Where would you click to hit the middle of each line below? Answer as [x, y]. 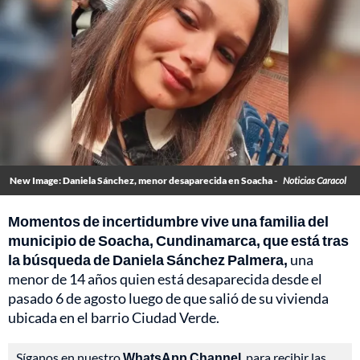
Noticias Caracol [315, 181]
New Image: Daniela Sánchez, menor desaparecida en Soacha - [144, 181]
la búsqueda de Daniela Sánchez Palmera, [148, 260]
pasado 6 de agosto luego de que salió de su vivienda [168, 299]
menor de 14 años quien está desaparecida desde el [165, 279]
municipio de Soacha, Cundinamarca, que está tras [178, 241]
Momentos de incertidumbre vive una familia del [168, 221]
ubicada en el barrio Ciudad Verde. [114, 318]
